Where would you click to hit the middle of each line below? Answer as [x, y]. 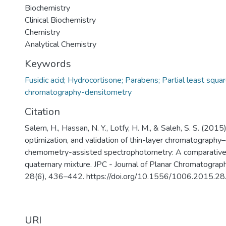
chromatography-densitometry [78, 92]
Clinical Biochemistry [60, 20]
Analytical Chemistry [61, 44]
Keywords [48, 64]
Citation [42, 112]
